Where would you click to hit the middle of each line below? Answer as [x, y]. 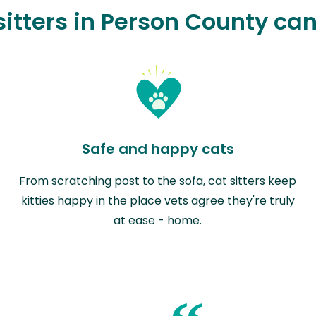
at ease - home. [158, 220]
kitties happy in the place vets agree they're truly [158, 200]
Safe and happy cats [158, 148]
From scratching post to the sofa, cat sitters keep [158, 181]
